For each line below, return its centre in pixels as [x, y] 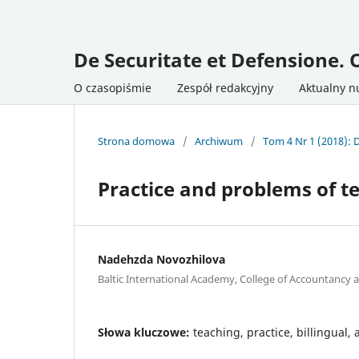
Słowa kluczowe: [145, 332]
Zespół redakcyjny [225, 87]
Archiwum [219, 141]
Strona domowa [136, 141]
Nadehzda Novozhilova [161, 259]
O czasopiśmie [113, 87]
